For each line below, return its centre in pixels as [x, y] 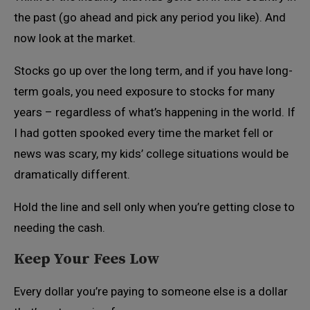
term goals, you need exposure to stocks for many [144, 91]
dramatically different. [72, 174]
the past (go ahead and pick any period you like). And [150, 17]
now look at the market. [75, 38]
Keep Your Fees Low [87, 259]
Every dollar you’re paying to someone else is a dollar [151, 291]
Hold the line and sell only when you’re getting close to [154, 207]
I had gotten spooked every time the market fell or [144, 133]
